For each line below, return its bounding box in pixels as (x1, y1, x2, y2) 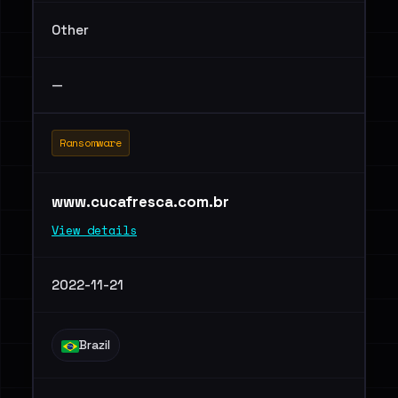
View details (52, 221, 137, 239)
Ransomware (60, 135, 122, 150)
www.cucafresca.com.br (52, 192, 233, 211)
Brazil (79, 338, 110, 353)
